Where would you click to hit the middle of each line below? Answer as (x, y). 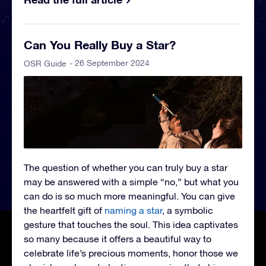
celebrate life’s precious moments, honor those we (131, 253)
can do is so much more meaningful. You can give (129, 196)
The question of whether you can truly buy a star (126, 167)
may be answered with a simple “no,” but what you (131, 181)
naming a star (133, 210)
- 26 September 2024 (110, 63)
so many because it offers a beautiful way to (118, 238)
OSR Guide (45, 64)
